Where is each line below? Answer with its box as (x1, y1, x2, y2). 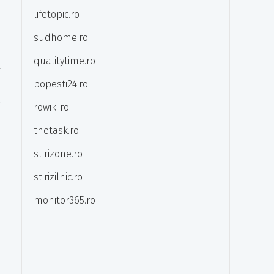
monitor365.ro (34, 194, 95, 206)
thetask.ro (34, 125, 79, 136)
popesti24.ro (34, 78, 88, 90)
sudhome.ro (34, 32, 88, 43)
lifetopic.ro (34, 9, 80, 20)
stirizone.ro (34, 148, 83, 160)
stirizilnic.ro (34, 171, 83, 183)
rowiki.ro (34, 102, 69, 113)
